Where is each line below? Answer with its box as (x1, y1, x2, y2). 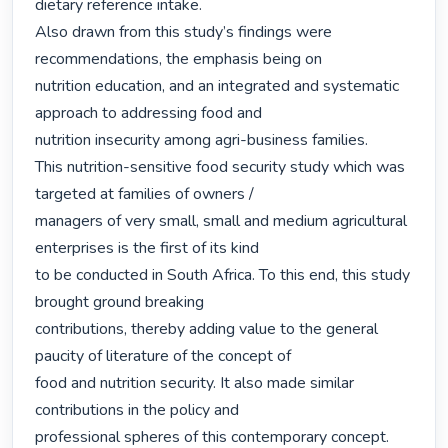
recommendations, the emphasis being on (35, 48, 323, 71)
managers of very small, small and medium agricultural (35, 210, 408, 233)
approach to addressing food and (35, 102, 263, 125)
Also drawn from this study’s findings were (35, 21, 333, 44)
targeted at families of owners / (35, 183, 255, 206)
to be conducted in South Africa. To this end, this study (35, 264, 411, 287)
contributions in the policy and (35, 399, 240, 422)
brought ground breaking (35, 291, 205, 314)
